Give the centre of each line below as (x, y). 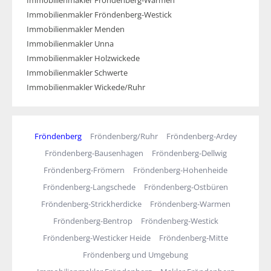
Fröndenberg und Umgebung (135, 255)
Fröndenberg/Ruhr (124, 136)
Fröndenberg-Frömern (84, 170)
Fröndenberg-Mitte (194, 238)
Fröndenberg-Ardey (201, 136)
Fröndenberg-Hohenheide (180, 170)
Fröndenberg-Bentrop (93, 221)
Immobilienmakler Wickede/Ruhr (86, 87)
